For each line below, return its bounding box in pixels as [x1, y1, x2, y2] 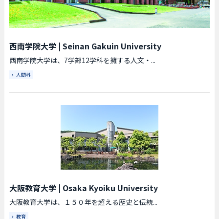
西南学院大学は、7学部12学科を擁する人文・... [9, 55, 155, 65]
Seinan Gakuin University [62, 40, 161, 52]
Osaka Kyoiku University [62, 181, 158, 194]
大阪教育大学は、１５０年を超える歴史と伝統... [9, 197, 157, 207]
